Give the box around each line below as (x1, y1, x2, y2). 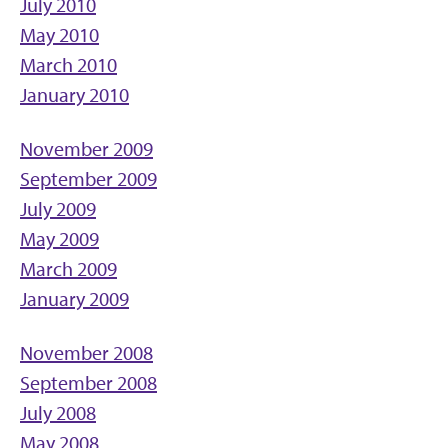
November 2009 (20, 137, 153, 161)
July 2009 (20, 197, 96, 221)
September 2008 (20, 371, 157, 395)
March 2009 (20, 257, 117, 281)
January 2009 (20, 287, 129, 311)
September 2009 (20, 167, 157, 191)
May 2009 (20, 227, 99, 251)
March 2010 (20, 53, 117, 77)
